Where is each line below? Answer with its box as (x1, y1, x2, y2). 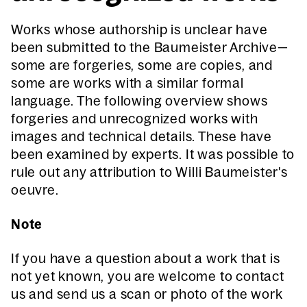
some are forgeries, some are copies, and (11, 57, 273, 73)
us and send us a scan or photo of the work (11, 286, 283, 302)
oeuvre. (11, 182, 59, 198)
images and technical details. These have (11, 128, 272, 145)
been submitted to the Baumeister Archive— (11, 39, 288, 56)
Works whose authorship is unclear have (11, 21, 268, 38)
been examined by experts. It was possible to (11, 146, 295, 162)
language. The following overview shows (11, 93, 268, 109)
